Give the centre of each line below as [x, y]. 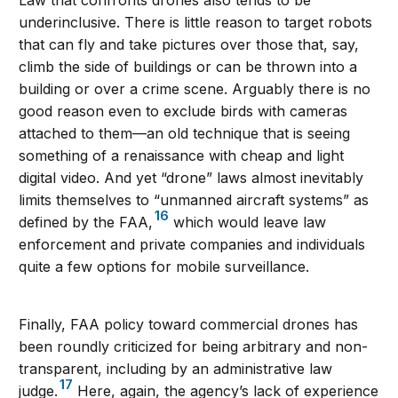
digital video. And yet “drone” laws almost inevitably [191, 177]
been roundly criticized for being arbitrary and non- [194, 346]
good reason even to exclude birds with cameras [183, 111]
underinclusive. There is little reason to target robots [196, 22]
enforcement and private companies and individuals [192, 244]
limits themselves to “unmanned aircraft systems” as [194, 199]
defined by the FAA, [86, 222]
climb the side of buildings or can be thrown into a [188, 66]
